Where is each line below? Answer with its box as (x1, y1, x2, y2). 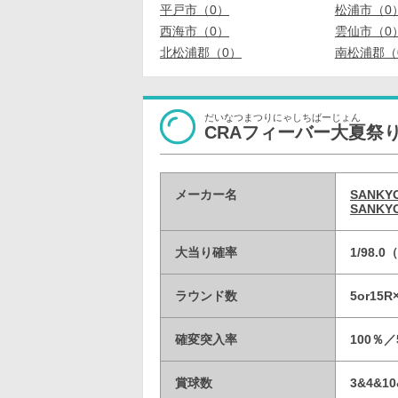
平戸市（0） (160, 3, 229, 18)
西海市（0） (160, 24, 229, 39)
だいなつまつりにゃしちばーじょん (204, 111, 361, 123)
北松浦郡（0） (160, 45, 242, 60)
